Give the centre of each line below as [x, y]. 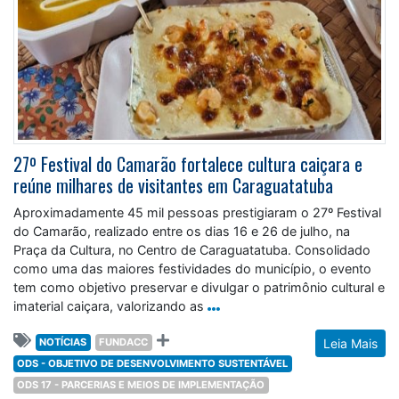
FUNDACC [124, 342]
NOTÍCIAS [63, 342]
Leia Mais [350, 343]
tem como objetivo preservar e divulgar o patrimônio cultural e [199, 287]
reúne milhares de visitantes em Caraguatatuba [173, 185]
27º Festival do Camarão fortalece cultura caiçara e [188, 164]
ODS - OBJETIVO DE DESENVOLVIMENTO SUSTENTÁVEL [153, 363]
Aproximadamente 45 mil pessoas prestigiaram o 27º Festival [197, 212]
